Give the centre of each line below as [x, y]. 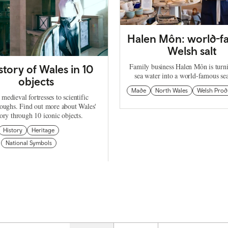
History [12, 131]
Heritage [43, 131]
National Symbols [28, 143]
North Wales [171, 91]
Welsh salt [192, 51]
